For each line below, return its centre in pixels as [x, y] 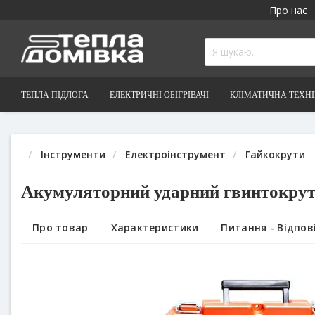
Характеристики [155, 227]
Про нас [288, 10]
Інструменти [73, 154]
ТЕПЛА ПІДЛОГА [55, 95]
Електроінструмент [175, 154]
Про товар [60, 227]
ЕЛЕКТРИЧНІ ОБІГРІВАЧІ [159, 95]
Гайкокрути [275, 154]
